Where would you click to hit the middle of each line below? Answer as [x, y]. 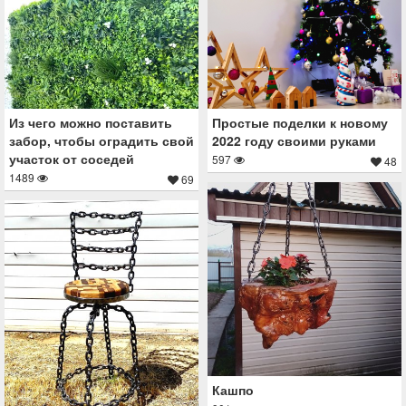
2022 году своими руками [294, 141]
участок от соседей [72, 158]
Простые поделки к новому [300, 123]
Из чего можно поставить [91, 122]
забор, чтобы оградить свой [101, 140]
